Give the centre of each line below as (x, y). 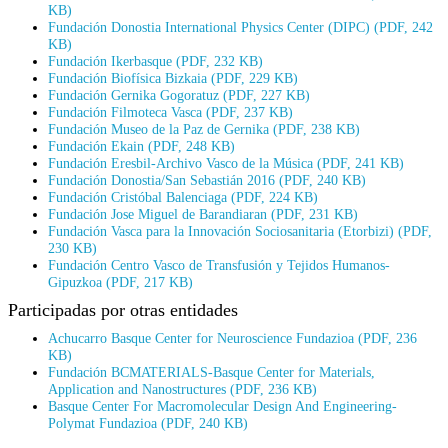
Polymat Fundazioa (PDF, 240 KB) (148, 422)
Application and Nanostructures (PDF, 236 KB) (182, 388)
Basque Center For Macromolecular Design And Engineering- (222, 405)
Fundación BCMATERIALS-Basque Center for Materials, (211, 371)
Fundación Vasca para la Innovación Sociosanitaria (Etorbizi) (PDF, (240, 230)
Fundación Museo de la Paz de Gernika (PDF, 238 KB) (204, 128)
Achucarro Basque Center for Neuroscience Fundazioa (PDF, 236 (232, 337)
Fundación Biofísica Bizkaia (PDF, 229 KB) (173, 77)
